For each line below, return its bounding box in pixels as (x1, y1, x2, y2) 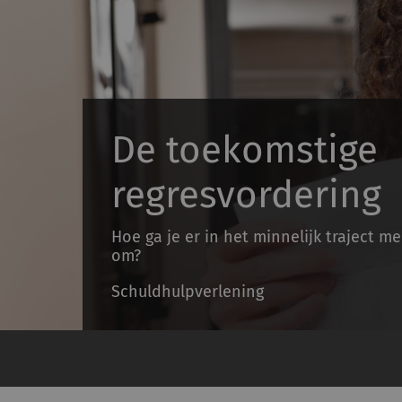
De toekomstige (111, 127, 378, 172)
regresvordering (111, 172, 381, 217)
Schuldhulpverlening (111, 282, 264, 301)
